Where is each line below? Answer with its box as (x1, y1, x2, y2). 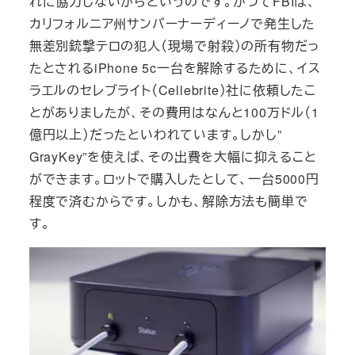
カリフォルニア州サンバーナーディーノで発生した (29, 13, 316, 32)
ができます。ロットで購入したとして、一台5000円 (29, 169, 319, 188)
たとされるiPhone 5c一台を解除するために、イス (29, 58, 321, 77)
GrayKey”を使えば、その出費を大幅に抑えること (29, 147, 317, 166)
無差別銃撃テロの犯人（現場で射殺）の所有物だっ (29, 36, 320, 55)
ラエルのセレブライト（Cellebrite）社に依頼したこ (29, 80, 316, 99)
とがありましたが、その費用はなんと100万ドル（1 (29, 102, 319, 121)
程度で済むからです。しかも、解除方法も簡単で (29, 191, 308, 210)
